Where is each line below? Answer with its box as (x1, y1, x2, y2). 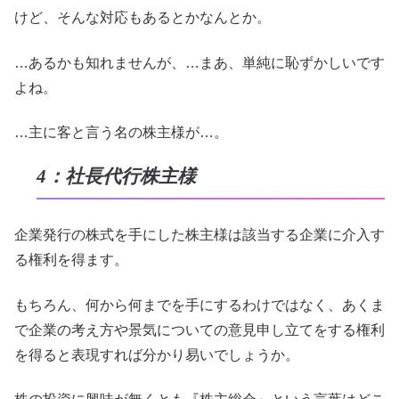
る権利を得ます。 (14, 252, 128, 268)
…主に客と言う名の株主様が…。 (14, 125, 228, 141)
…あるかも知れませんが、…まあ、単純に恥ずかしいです (14, 54, 385, 70)
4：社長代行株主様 (36, 166, 196, 188)
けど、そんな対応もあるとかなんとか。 (14, 10, 271, 26)
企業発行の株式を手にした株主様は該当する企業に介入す (14, 227, 385, 243)
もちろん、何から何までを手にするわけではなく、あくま (14, 297, 385, 313)
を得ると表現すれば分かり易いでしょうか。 (14, 346, 299, 362)
